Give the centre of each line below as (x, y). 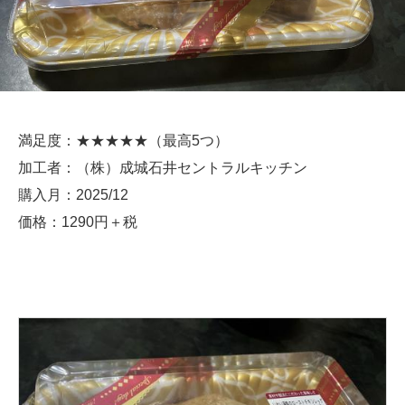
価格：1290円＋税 (78, 222)
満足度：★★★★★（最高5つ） (123, 141)
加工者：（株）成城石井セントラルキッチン (163, 168)
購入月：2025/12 (73, 195)
